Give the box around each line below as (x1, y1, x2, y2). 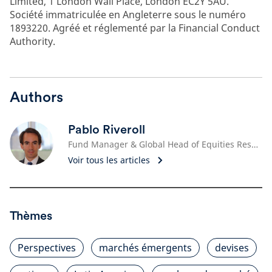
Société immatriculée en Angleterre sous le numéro (10, 7, 246, 21)
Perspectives (18, 240, 76, 254)
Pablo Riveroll (68, 121, 145, 137)
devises (215, 240, 249, 254)
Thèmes (10, 208, 52, 223)
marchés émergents (99, 240, 192, 254)
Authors (10, 87, 63, 106)
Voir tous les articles (68, 154, 150, 166)
